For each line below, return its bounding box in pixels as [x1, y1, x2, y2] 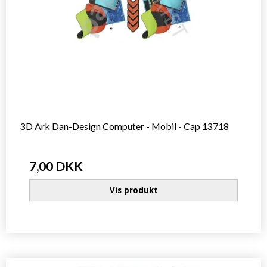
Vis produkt [109, 185, 158, 195]
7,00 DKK [29, 158, 83, 173]
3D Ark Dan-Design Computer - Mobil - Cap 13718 [20, 120, 229, 132]
